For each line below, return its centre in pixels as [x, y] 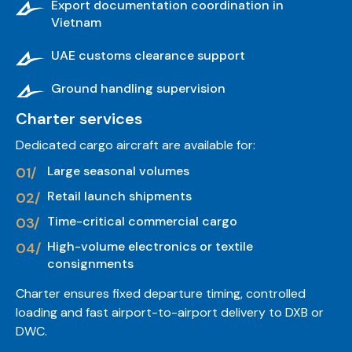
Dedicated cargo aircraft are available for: [136, 145]
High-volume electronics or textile [150, 247]
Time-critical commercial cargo [142, 222]
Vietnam [76, 23]
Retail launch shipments [119, 196]
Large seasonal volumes [118, 171]
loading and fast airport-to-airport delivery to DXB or [170, 313]
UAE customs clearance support [148, 56]
